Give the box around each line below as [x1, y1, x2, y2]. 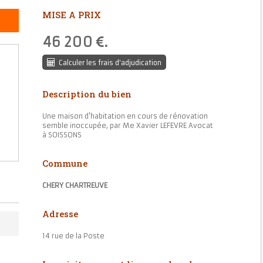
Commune [42, 157, 88, 170]
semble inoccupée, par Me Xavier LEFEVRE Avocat [42, 122, 214, 130]
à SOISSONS [42, 131, 82, 140]
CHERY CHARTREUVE [42, 181, 108, 190]
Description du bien [42, 88, 132, 100]
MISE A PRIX [42, 9, 102, 21]
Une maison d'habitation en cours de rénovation [42, 112, 208, 121]
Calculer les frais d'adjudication [55, 56, 162, 69]
